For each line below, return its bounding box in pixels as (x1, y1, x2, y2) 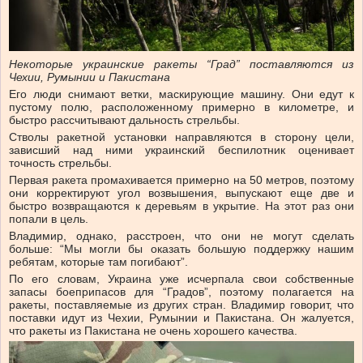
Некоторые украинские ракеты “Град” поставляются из (9, 58, 354, 71)
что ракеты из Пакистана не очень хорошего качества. (9, 324, 297, 338)
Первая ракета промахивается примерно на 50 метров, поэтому (9, 173, 354, 187)
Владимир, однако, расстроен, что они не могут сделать (9, 229, 354, 243)
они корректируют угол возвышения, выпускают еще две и (9, 186, 354, 200)
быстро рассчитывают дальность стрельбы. (9, 113, 240, 127)
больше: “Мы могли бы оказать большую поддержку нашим (9, 242, 354, 256)
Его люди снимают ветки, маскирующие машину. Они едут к (9, 88, 354, 101)
